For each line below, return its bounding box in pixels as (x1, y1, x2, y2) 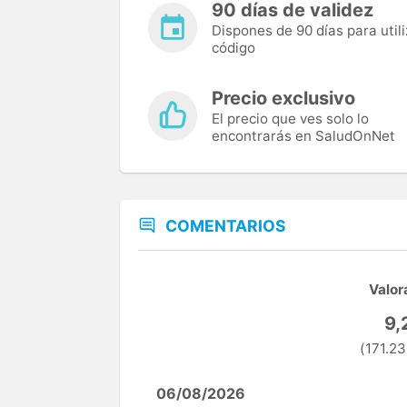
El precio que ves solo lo (212, 110, 369, 128)
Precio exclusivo (212, 87, 355, 110)
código (212, 39, 255, 57)
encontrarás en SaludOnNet (212, 127, 395, 145)
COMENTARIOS (165, 216, 286, 236)
